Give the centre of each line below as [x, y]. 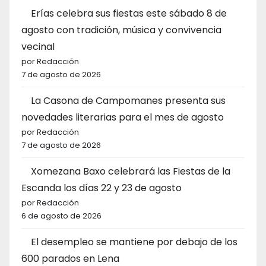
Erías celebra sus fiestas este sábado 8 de [129, 13]
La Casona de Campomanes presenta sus [128, 100]
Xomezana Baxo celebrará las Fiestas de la [131, 171]
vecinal [38, 46]
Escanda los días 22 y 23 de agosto [102, 188]
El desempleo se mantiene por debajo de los [134, 242]
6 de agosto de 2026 [61, 216]
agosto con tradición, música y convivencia [121, 30]
